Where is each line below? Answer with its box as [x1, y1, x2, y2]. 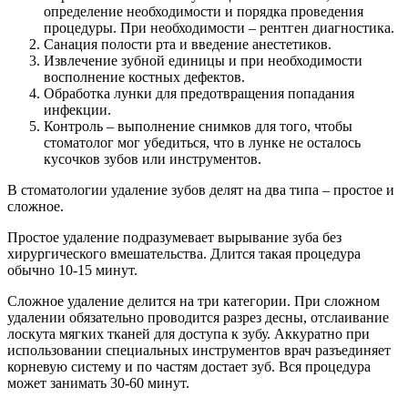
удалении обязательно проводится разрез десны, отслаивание [7, 309, 389, 325]
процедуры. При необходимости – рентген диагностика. [44, 19, 394, 36]
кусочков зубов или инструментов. [44, 150, 261, 167]
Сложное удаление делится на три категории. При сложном [7, 292, 380, 309]
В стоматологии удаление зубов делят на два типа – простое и [7, 181, 394, 198]
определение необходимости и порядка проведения [44, 3, 363, 19]
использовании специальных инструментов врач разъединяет [7, 342, 391, 358]
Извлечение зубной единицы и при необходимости [44, 52, 362, 68]
